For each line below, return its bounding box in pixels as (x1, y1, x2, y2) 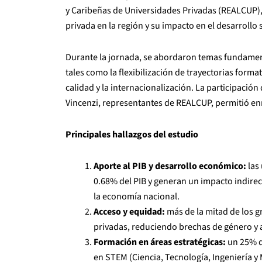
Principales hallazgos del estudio (65, 127, 198, 141)
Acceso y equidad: (94, 205, 165, 218)
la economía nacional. (94, 189, 180, 203)
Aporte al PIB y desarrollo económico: (94, 159, 246, 173)
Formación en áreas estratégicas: (94, 235, 227, 249)
